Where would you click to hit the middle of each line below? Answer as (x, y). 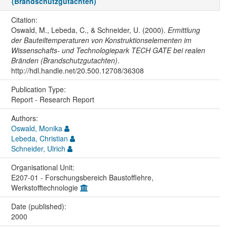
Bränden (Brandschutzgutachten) (64, 60)
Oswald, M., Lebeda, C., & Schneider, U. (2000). (89, 30)
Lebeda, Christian (39, 138)
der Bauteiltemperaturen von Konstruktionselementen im (101, 40)
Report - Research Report (52, 99)
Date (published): (40, 206)
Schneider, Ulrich (38, 148)
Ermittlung (184, 30)
